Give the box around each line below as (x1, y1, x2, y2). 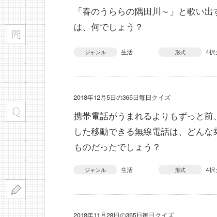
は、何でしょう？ (74, 20, 143, 32)
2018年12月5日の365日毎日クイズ (74, 93, 170, 102)
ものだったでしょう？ (74, 140, 161, 153)
